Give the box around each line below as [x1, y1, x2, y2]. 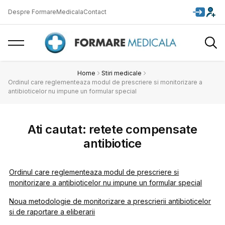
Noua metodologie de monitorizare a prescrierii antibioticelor [9, 197, 211, 205]
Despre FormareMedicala [8, 8, 83, 16]
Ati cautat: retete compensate [27, 122, 197, 137]
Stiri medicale [101, 69, 142, 77]
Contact [83, 8, 106, 16]
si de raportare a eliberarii [9, 207, 95, 216]
